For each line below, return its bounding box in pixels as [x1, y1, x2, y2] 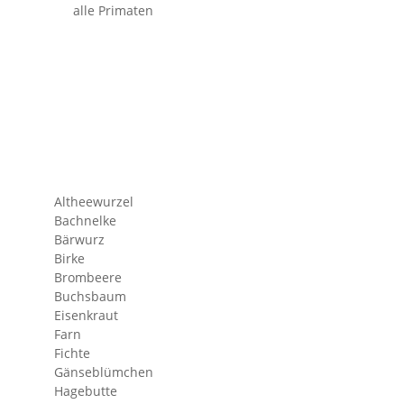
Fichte [54, 344, 90, 362]
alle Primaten [73, 2, 153, 19]
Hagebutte [54, 382, 117, 399]
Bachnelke [54, 212, 116, 229]
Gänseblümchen [54, 363, 153, 381]
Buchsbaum [54, 288, 126, 305]
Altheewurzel [54, 193, 133, 210]
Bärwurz [54, 231, 105, 248]
